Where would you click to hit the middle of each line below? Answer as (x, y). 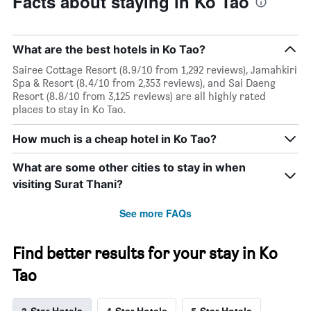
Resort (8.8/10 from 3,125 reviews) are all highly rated (139, 96)
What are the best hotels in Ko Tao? (109, 49)
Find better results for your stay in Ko (145, 253)
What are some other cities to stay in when (129, 167)
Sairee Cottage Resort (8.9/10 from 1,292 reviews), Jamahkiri (155, 69)
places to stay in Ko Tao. (69, 109)
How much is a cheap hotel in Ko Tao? (115, 138)
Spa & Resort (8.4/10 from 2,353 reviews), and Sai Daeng (144, 83)
